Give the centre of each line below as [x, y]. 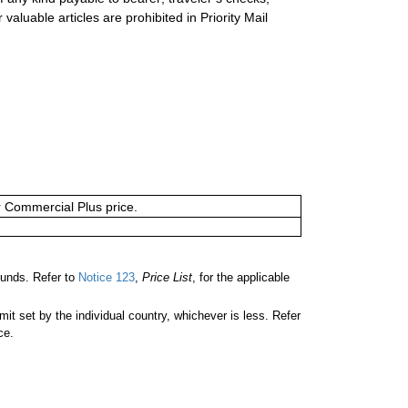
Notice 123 [105, 278]
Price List [167, 278]
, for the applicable [241, 278]
